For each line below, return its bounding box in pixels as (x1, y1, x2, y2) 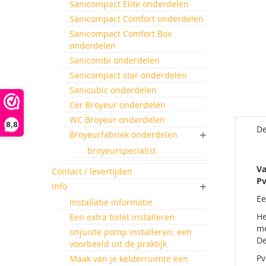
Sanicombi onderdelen (69, 55, 160, 66)
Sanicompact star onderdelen (69, 69, 187, 81)
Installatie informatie (69, 197, 153, 208)
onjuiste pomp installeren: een (69, 226, 192, 237)
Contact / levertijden (52, 166, 132, 177)
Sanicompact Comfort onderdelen (69, 13, 204, 24)
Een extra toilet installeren (69, 211, 175, 223)
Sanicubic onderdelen (69, 84, 157, 96)
